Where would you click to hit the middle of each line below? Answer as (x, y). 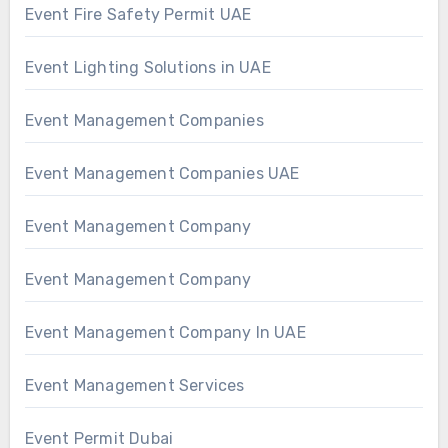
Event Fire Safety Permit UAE (138, 14)
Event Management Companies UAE (162, 173)
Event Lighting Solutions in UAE (147, 67)
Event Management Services (134, 385)
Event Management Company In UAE (165, 332)
